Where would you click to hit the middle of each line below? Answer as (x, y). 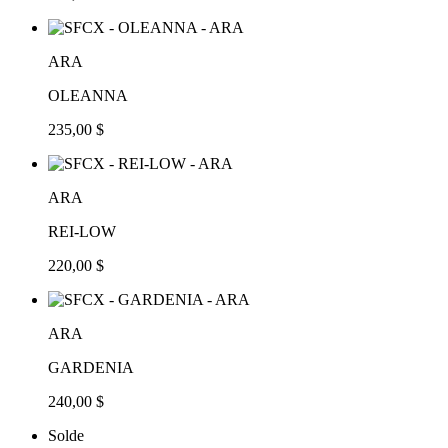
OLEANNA (88, 95)
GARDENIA (91, 367)
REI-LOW (82, 231)
